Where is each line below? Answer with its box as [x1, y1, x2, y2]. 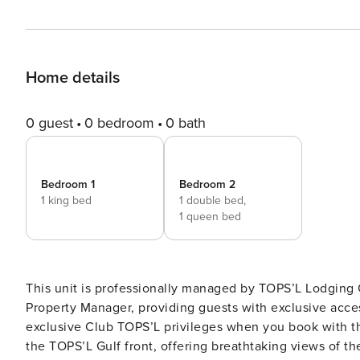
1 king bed [41, 194, 92, 207]
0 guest [26, 114, 73, 132]
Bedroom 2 [179, 178, 235, 191]
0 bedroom [84, 114, 154, 132]
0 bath [166, 114, 206, 132]
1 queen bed [179, 210, 241, 223]
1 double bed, [179, 194, 246, 207]
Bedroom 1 [41, 178, 95, 191]
